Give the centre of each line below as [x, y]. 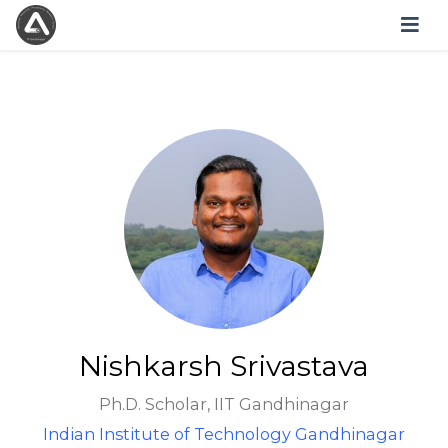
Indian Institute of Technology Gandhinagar [224, 433]
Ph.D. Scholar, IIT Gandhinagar [224, 403]
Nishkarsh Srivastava [224, 365]
